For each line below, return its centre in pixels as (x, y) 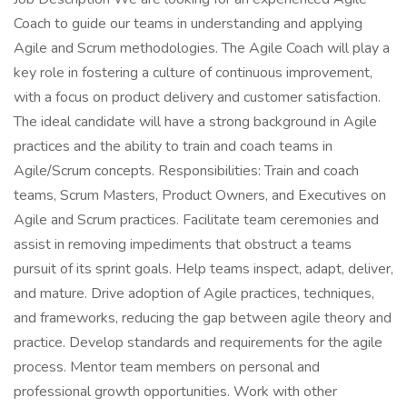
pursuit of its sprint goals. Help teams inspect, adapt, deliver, (203, 269)
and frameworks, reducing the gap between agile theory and (203, 318)
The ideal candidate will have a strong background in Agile (195, 122)
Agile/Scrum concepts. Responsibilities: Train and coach (186, 171)
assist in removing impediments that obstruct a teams (183, 244)
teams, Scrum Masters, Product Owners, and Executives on (200, 195)
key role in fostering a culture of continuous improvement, (193, 73)
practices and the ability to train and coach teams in (173, 146)
